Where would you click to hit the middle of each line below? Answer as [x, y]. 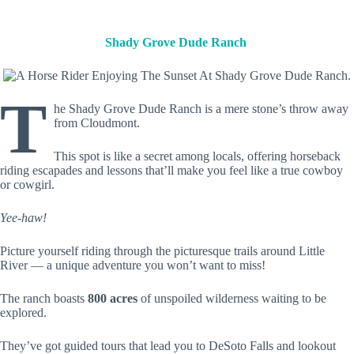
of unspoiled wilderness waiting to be [233, 298]
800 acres [114, 298]
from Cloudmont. [98, 122]
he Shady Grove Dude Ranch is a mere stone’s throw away [201, 108]
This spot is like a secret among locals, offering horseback [197, 156]
